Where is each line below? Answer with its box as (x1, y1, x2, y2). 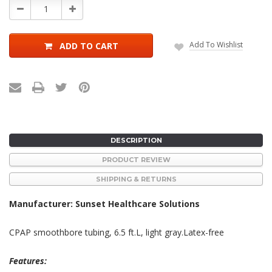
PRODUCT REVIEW (101, 155, 171, 164)
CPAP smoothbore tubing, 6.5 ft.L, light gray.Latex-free (9, 226, 224, 238)
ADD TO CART (59, 39, 118, 52)
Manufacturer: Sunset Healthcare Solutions (9, 197, 200, 209)
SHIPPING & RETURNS (95, 174, 177, 183)
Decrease (16, 3, 58, 15)
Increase (69, 3, 106, 15)
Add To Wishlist (189, 39, 243, 50)
